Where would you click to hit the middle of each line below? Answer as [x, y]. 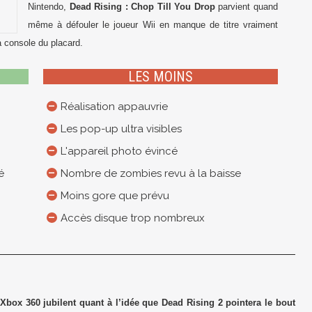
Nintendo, [49, 7]
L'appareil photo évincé [119, 151]
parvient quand [247, 7]
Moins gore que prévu [115, 196]
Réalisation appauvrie [114, 107]
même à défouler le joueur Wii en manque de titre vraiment [153, 25]
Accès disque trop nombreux [132, 218]
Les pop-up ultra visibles [121, 129]
